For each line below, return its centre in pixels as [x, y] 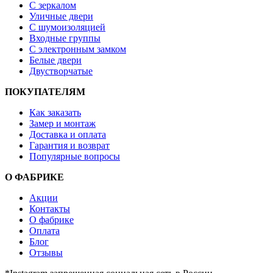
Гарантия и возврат [69, 145]
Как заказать [55, 112]
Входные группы [65, 38]
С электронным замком [78, 49]
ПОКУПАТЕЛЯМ [45, 91]
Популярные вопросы [75, 156]
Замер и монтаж [62, 123]
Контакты [50, 208]
